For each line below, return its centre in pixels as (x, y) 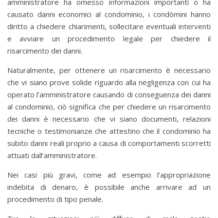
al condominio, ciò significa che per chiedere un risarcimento (109, 107)
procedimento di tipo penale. (55, 199)
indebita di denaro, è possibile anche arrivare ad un (109, 187)
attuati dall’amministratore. (52, 155)
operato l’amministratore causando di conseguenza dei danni (109, 95)
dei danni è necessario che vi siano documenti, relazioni (109, 119)
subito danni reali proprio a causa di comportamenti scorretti (109, 143)
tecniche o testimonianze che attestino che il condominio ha (109, 131)
